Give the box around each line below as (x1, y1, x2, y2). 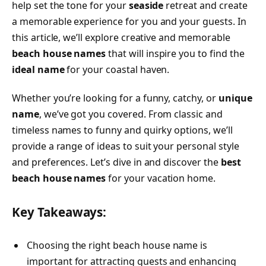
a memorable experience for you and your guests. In (12, 15, 246, 28)
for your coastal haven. (64, 63, 170, 76)
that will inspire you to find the (106, 47, 245, 60)
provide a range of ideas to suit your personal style (12, 139, 239, 153)
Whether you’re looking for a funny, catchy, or (12, 91, 218, 104)
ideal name (12, 63, 65, 76)
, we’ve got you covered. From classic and (39, 107, 223, 121)
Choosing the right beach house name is (27, 238, 208, 252)
